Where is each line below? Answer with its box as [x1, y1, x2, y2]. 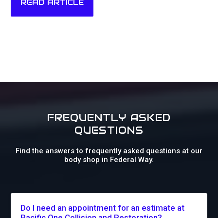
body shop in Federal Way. [64, 155, 154, 164]
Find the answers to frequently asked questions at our [16, 146, 202, 156]
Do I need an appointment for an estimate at [20, 203, 185, 213]
